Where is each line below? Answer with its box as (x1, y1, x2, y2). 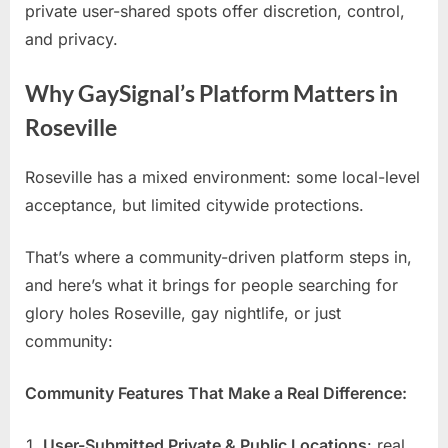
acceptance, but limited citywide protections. (25, 194, 364, 215)
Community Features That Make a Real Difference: (25, 382, 407, 403)
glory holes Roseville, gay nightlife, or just (25, 302, 341, 323)
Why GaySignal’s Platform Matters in (25, 79, 398, 107)
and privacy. (25, 28, 118, 49)
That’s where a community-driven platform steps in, (25, 246, 412, 267)
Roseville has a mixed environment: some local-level (25, 166, 420, 187)
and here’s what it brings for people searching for (25, 274, 398, 295)
